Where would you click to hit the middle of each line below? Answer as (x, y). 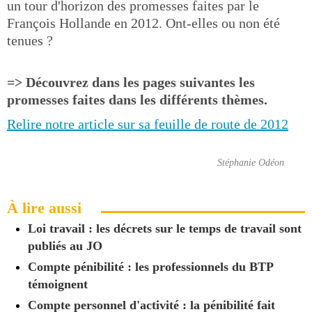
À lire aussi (44, 208)
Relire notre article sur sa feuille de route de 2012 (148, 124)
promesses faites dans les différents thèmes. (137, 100)
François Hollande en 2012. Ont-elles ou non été (143, 23)
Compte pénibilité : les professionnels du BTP (150, 266)
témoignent (58, 284)
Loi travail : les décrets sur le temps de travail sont (165, 228)
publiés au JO (65, 245)
